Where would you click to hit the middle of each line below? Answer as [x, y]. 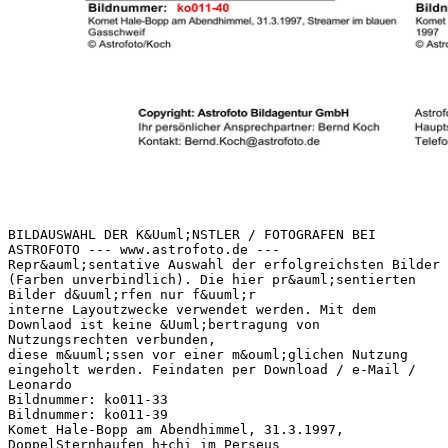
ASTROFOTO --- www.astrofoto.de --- [144, 249]
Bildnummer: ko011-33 [88, 399]
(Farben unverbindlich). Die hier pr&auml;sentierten [212, 279]
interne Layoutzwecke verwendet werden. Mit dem [192, 309]
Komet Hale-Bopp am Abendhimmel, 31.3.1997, [176, 429]
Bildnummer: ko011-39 [88, 414]
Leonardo [40, 384]
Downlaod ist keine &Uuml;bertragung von [164, 324]
